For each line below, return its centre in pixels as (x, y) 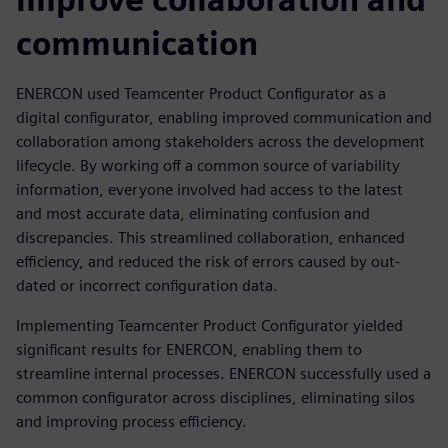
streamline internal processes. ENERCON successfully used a (223, 374)
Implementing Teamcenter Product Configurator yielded (209, 326)
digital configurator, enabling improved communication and (224, 118)
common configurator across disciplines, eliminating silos (215, 398)
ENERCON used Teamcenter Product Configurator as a (201, 94)
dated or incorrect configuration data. (147, 286)
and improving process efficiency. (131, 422)
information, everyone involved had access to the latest (209, 190)
